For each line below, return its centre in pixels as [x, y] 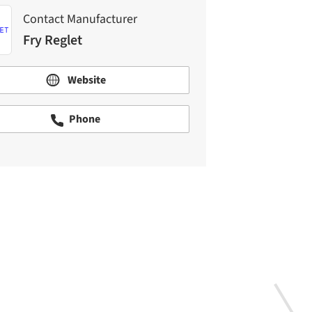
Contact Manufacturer [80, 19]
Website [85, 80]
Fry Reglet [53, 40]
